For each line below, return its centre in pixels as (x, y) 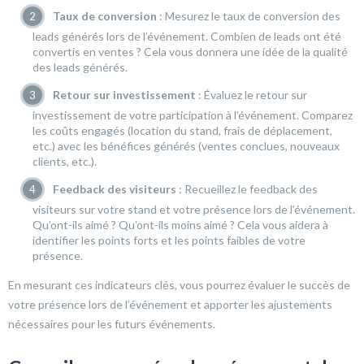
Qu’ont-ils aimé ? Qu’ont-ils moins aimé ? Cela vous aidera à (180, 225)
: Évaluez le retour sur (251, 95)
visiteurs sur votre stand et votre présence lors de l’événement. (194, 210)
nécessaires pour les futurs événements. (112, 324)
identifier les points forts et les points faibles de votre (169, 240)
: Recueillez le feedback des (247, 189)
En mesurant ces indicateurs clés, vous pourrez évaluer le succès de (179, 285)
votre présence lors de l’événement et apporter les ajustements (170, 305)
